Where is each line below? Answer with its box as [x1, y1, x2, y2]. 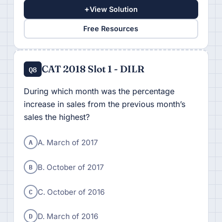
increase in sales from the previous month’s [23, 99, 185, 109]
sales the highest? [23, 111, 90, 122]
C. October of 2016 [37, 187, 105, 197]
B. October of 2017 [37, 162, 104, 172]
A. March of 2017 [37, 137, 98, 147]
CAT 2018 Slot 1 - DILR [42, 62, 145, 75]
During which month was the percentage [23, 86, 174, 96]
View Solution [89, 4, 138, 13]
